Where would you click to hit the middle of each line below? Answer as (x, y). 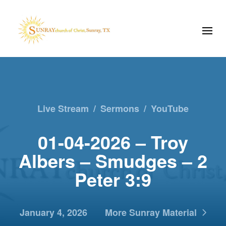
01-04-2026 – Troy (113, 142)
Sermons (120, 108)
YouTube (170, 108)
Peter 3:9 (113, 179)
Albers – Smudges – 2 (113, 160)
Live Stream (63, 108)
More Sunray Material (151, 212)
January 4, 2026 (53, 212)
